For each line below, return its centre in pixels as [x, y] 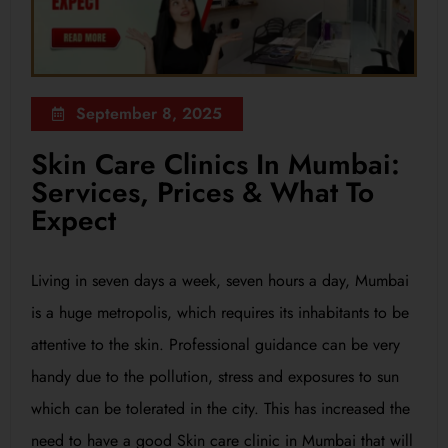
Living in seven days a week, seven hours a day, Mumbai [220, 280]
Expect [73, 220]
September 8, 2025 [149, 113]
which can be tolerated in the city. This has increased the [220, 408]
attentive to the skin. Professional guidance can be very [215, 344]
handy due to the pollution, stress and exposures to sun [215, 376]
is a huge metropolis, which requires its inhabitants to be [220, 312]
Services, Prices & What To [202, 192]
